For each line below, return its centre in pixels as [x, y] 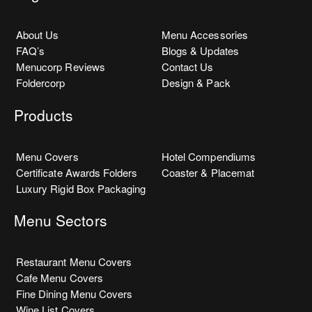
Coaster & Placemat [208, 172]
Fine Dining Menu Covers [75, 294]
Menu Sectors [61, 220]
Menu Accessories [205, 35]
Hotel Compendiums [209, 156]
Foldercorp [41, 83]
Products [44, 115]
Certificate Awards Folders [77, 172]
